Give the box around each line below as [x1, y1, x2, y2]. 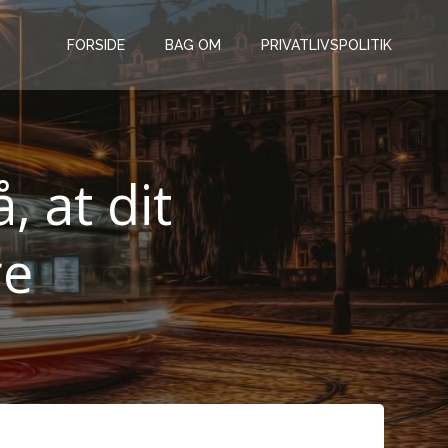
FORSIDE [67, 36, 125, 53]
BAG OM [165, 36, 221, 53]
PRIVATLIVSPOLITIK [261, 36, 392, 53]
